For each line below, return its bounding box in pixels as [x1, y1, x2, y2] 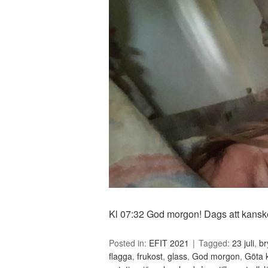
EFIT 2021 [149, 237, 189, 249]
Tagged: [199, 237, 232, 249]
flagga [109, 250, 132, 262]
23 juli [232, 237, 254, 249]
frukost [137, 250, 163, 262]
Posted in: [109, 237, 149, 249]
